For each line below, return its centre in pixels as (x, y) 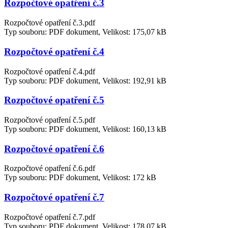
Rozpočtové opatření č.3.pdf (50, 23)
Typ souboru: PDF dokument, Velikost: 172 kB (80, 178)
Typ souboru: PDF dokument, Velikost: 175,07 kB (85, 32)
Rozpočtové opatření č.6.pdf (50, 168)
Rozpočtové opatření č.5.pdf (50, 120)
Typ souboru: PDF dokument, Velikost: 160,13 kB (85, 129)
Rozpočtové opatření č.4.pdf (50, 71)
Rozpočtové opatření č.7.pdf (50, 217)
